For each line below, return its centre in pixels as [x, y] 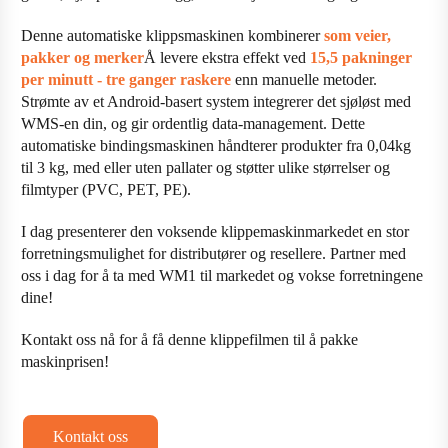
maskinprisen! [65, 362]
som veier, [358, 36]
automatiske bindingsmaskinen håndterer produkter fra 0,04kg [216, 146]
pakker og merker [83, 58]
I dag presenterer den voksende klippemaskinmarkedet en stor [215, 232]
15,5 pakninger [361, 58]
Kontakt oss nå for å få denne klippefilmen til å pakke [190, 340]
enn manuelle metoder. [304, 80]
